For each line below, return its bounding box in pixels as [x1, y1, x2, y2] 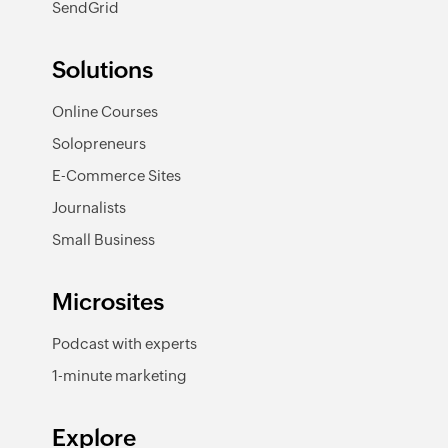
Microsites [52, 289, 164, 315]
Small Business [52, 231, 155, 248]
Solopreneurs [52, 135, 146, 152]
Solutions [52, 57, 153, 83]
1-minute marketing [52, 367, 187, 384]
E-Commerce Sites [52, 167, 181, 184]
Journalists [52, 199, 126, 216]
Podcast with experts [52, 335, 197, 352]
